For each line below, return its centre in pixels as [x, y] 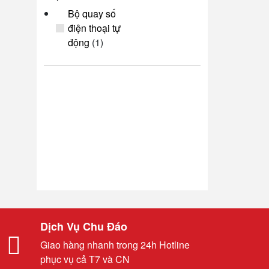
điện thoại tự [94, 28]
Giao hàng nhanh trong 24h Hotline [115, 245]
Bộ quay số [92, 14]
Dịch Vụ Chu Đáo [84, 226]
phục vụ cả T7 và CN [85, 259]
